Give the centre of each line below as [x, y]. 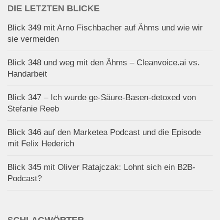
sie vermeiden [33, 39]
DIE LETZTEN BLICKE [54, 8]
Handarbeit [27, 74]
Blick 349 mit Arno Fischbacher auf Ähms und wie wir [105, 27]
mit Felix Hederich [41, 143]
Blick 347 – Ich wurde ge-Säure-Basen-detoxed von [102, 97]
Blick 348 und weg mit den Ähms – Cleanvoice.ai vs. [104, 62]
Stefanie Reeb [33, 109]
